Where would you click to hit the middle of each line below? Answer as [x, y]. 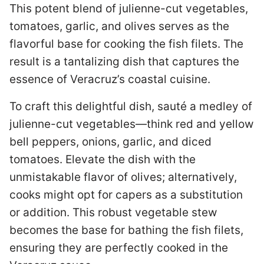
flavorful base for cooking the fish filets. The [126, 44]
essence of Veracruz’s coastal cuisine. [110, 79]
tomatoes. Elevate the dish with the [103, 159]
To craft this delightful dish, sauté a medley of [131, 106]
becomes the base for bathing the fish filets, [126, 230]
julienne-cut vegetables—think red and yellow [131, 124]
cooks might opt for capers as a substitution [126, 195]
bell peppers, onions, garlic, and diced [110, 142]
